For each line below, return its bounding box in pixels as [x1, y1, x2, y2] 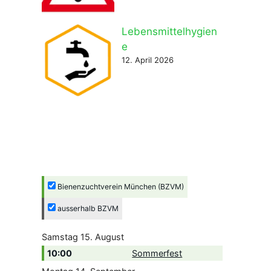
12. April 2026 [121, 55, 174, 65]
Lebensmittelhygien [121, 25, 217, 38]
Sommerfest [132, 248, 183, 259]
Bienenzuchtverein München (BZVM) [55, 181, 184, 191]
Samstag [41, 232, 78, 243]
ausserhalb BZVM [55, 203, 119, 213]
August [94, 232, 124, 243]
